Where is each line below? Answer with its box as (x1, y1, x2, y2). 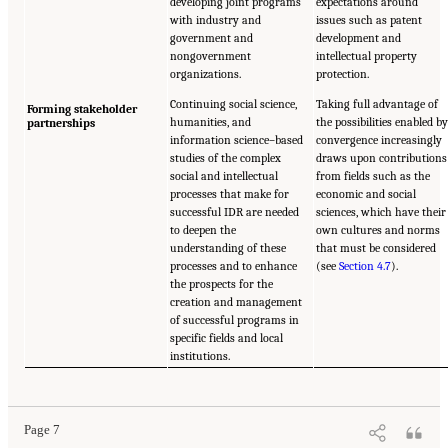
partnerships (27, 115, 96, 130)
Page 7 (24, 422, 60, 437)
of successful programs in (170, 312, 300, 327)
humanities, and (170, 114, 252, 129)
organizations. (170, 66, 242, 81)
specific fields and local (170, 330, 284, 345)
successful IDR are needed (170, 204, 300, 219)
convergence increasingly (316, 132, 443, 147)
